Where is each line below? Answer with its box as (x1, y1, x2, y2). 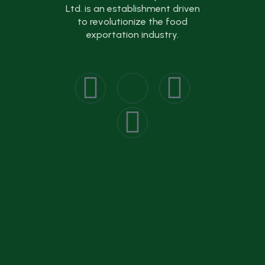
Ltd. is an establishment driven (65, 3, 200, 15)
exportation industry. (86, 29, 179, 41)
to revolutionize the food (77, 16, 188, 28)
